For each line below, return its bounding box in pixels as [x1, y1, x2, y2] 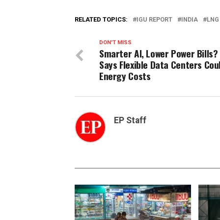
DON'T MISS [99, 39, 132, 46]
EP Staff [114, 115, 146, 126]
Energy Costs [99, 69, 151, 83]
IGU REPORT [137, 16, 172, 24]
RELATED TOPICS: [75, 16, 128, 24]
